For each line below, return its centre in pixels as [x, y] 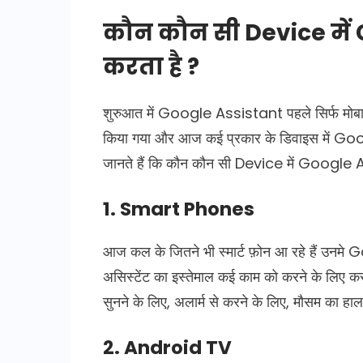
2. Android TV [167, 347]
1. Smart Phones [179, 209]
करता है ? [151, 66]
